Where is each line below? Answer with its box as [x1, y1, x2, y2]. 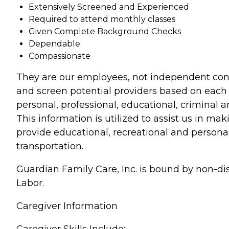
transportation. [16, 141, 83, 152]
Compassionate [29, 51, 90, 61]
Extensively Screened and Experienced [29, 2, 189, 12]
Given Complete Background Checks [29, 27, 181, 37]
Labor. [16, 177, 44, 189]
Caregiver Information [16, 200, 118, 212]
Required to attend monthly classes [29, 14, 175, 25]
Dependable [29, 39, 80, 49]
